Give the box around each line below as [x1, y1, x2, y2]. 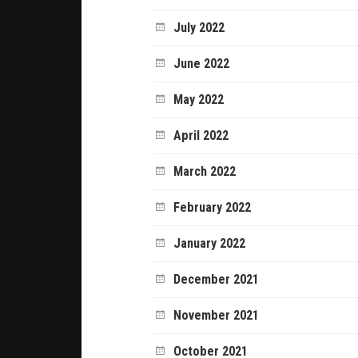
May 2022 [173, 91, 225, 107]
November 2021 [173, 307, 260, 323]
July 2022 [173, 19, 225, 35]
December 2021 [173, 271, 260, 287]
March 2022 [173, 163, 237, 179]
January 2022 [173, 235, 246, 251]
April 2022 [173, 127, 229, 143]
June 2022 [173, 55, 230, 71]
